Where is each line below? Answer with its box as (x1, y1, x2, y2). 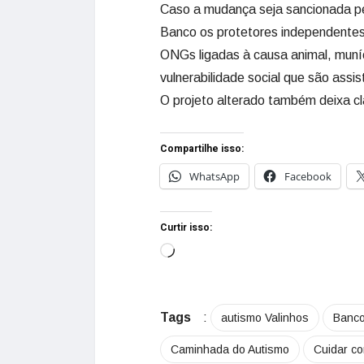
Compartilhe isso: (160, 141, 244, 156)
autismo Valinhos (221, 311, 309, 324)
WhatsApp (189, 169, 240, 184)
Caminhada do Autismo (171, 343, 289, 356)
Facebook (284, 169, 331, 184)
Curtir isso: (160, 220, 212, 235)
